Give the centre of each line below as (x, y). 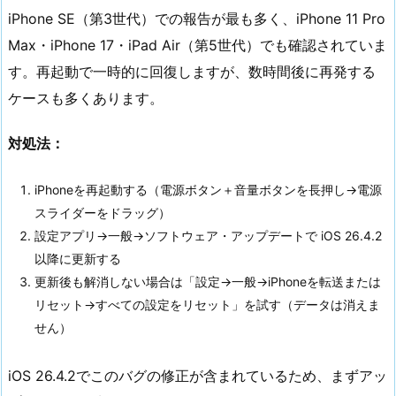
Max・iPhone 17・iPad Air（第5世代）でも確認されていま (198, 45)
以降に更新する (78, 259)
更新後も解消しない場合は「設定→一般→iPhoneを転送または (208, 282)
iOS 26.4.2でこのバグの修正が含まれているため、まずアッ (198, 375)
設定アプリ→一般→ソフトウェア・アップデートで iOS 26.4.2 (208, 236)
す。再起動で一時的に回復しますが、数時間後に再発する (192, 71)
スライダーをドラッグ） (103, 213)
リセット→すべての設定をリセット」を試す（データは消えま (207, 305)
